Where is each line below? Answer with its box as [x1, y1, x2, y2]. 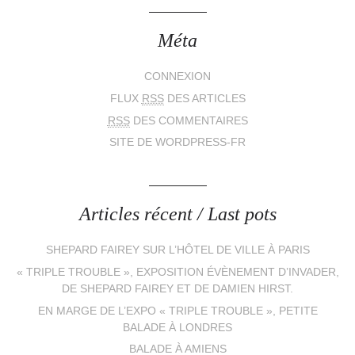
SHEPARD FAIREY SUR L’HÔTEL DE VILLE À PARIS [45, 244, 310, 257]
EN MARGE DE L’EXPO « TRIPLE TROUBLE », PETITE [37, 304, 318, 317]
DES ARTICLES [163, 92, 246, 105]
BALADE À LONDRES [123, 321, 232, 334]
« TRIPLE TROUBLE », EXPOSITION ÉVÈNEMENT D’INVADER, [16, 265, 339, 278]
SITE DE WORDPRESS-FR [109, 136, 246, 149]
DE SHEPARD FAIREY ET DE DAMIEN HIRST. [62, 282, 293, 295]
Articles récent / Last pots [78, 203, 277, 224]
